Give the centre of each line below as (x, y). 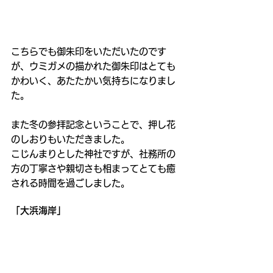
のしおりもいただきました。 (70, 140)
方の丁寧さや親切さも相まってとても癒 (93, 169)
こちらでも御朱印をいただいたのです (89, 52)
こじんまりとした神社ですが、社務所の (93, 154)
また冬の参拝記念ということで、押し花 (93, 125)
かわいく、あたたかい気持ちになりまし (93, 81)
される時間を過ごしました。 (70, 183)
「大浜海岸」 (38, 211)
